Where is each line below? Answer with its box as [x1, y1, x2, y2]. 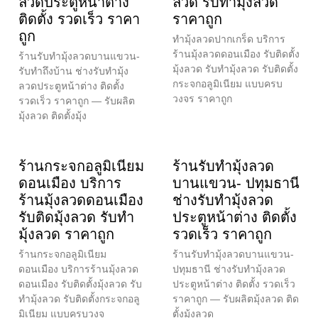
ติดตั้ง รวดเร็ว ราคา [18, 11, 140, 27]
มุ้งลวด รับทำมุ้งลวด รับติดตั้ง [172, 62, 298, 75]
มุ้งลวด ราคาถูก [18, 226, 114, 242]
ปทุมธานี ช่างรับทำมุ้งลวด [172, 263, 285, 275]
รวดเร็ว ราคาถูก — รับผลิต [18, 94, 135, 106]
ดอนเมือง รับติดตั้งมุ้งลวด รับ [18, 278, 142, 290]
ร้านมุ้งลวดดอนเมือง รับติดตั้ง [172, 48, 300, 60]
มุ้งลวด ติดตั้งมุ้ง [18, 109, 87, 121]
